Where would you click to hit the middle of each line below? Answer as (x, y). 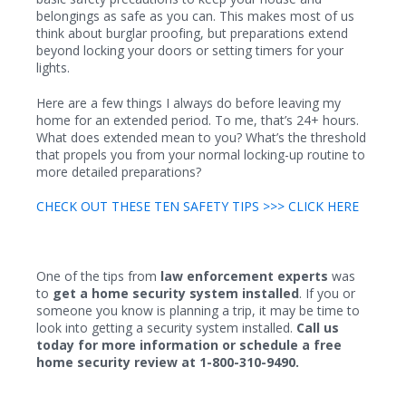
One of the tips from (98, 276)
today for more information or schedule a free (189, 345)
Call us (318, 328)
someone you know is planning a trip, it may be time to (198, 311)
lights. (53, 67)
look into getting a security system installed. (166, 328)
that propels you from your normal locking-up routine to (201, 154)
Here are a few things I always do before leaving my (188, 102)
